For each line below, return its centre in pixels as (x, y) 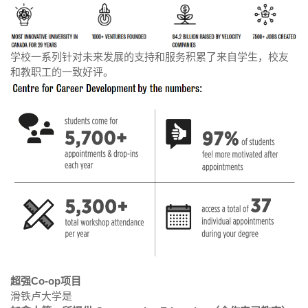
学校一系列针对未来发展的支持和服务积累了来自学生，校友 (150, 56)
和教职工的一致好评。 (62, 71)
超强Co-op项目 (46, 281)
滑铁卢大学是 (41, 296)
